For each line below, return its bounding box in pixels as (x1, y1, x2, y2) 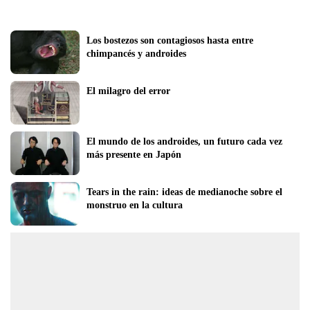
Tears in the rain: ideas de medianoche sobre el (86, 186, 282, 197)
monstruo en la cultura (86, 199, 183, 210)
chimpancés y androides (86, 48, 186, 59)
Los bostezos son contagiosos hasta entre (86, 35, 253, 46)
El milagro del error (86, 85, 170, 96)
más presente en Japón (86, 149, 181, 160)
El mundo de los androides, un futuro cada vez (86, 136, 282, 147)
